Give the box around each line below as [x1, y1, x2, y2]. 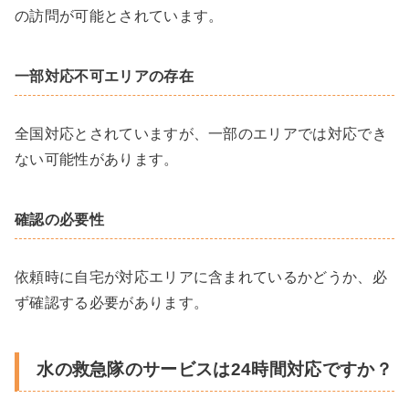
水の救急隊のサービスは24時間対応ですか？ [37, 359, 393, 379]
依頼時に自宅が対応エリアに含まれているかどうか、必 [15, 268, 387, 285]
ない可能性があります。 [15, 151, 179, 167]
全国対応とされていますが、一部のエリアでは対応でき [15, 125, 387, 142]
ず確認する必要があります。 [15, 294, 209, 310]
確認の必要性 [15, 211, 104, 227]
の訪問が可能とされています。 [15, 7, 224, 24]
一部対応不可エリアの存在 [15, 68, 194, 84]
